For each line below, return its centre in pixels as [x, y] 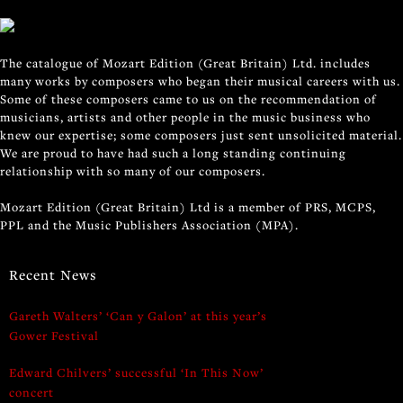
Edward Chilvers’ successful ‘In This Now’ [136, 372]
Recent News [53, 274]
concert [31, 392]
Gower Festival [54, 335]
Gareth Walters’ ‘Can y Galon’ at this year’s [138, 315]
